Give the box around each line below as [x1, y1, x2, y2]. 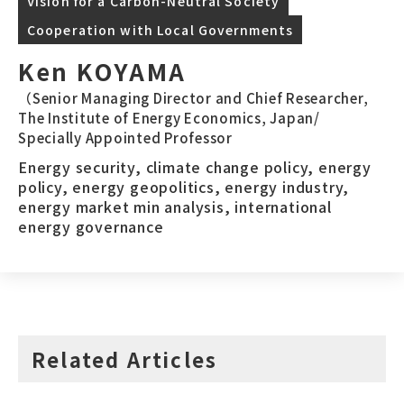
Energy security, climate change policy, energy [18, 156, 372, 179]
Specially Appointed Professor [18, 128, 233, 148]
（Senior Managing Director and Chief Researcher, [18, 88, 369, 108]
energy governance [18, 216, 164, 238]
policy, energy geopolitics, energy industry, [18, 176, 350, 198]
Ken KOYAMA [18, 54, 187, 88]
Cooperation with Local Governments [27, 21, 294, 40]
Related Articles [32, 344, 218, 374]
